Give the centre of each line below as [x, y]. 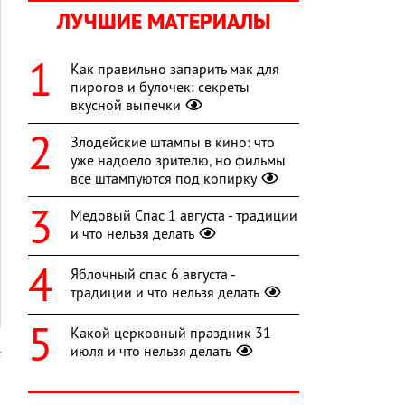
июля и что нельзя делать [151, 351]
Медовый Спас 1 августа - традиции [184, 216]
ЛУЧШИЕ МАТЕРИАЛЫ [164, 22]
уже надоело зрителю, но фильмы [178, 160]
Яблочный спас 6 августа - [153, 274]
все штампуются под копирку [164, 179]
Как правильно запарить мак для [175, 69]
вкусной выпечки [126, 105]
